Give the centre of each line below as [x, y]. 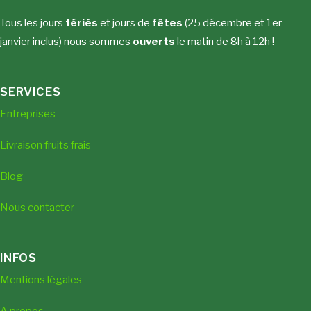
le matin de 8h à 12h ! [226, 41]
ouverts [154, 41]
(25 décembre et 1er [232, 23]
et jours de [125, 23]
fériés [82, 23]
